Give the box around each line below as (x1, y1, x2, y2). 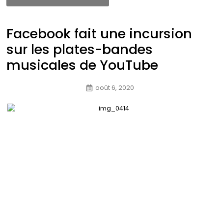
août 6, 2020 (95, 83, 134, 92)
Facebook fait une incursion (6, 24, 192, 43)
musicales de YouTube (6, 55, 158, 75)
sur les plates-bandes (6, 39, 153, 59)
